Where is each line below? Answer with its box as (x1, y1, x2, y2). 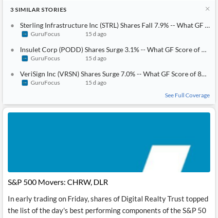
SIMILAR (14, 6, 41, 13)
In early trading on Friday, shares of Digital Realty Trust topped (8, 194, 208, 203)
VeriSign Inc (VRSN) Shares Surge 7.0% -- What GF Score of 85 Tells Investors (20, 70, 201, 78)
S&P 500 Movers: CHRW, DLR (8, 177, 108, 186)
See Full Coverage (165, 91, 210, 99)
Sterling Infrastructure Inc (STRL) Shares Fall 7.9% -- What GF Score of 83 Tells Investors (20, 21, 205, 29)
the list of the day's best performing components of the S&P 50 (8, 206, 206, 215)
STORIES (41, 6, 67, 13)
